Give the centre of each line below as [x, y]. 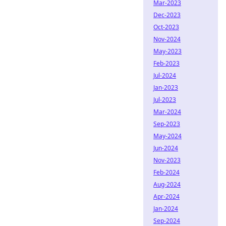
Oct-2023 [166, 27]
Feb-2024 [166, 172]
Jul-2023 [165, 100]
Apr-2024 [166, 196]
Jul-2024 [165, 75]
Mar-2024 [167, 112]
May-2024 [167, 136]
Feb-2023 [166, 63]
